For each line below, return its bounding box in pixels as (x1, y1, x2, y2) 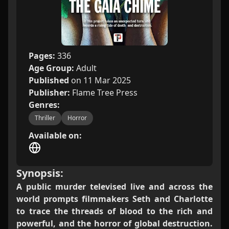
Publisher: (29, 87, 72, 98)
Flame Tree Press (72, 87, 138, 98)
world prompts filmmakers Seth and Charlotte (16, 193, 213, 204)
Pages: (29, 50, 57, 61)
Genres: (29, 99, 60, 110)
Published (29, 75, 71, 86)
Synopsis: (16, 166, 63, 180)
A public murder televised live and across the (16, 181, 213, 192)
